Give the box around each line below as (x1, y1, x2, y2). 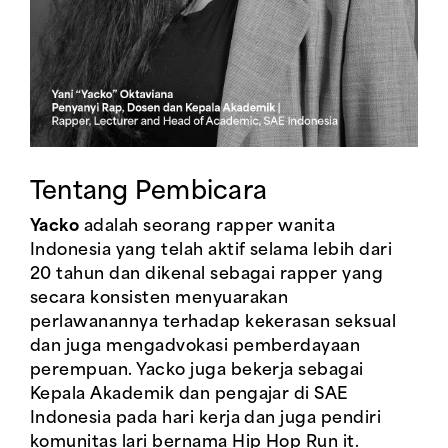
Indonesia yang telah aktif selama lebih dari (30, 243, 393, 259)
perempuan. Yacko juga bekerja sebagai (30, 363, 364, 379)
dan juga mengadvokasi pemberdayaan (30, 339, 361, 355)
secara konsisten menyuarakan (30, 291, 289, 307)
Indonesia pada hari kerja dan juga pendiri (30, 411, 382, 427)
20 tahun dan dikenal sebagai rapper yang (30, 267, 384, 283)
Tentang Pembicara (30, 181, 268, 205)
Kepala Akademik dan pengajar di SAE (30, 387, 348, 403)
